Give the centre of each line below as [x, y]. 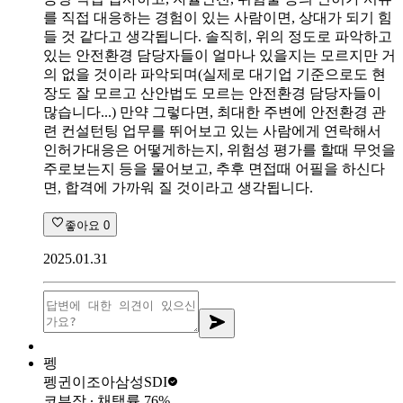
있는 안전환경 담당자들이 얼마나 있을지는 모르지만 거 [219, 55]
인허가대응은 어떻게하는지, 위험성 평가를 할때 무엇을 [219, 149]
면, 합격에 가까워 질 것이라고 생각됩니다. [178, 187]
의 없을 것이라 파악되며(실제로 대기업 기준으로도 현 [215, 74]
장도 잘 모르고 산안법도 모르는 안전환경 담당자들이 [212, 93]
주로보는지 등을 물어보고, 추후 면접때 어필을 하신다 [214, 168]
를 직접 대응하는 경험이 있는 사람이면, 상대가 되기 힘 [218, 17]
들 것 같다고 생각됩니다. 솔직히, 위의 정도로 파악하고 [218, 36]
